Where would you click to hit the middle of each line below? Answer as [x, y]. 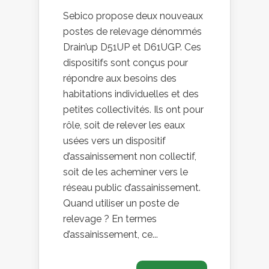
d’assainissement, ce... [110, 235]
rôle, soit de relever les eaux [124, 125]
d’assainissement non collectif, [130, 157]
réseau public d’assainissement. [132, 188]
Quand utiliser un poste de [121, 204]
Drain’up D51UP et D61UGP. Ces [132, 47]
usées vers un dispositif [114, 141]
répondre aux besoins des [120, 79]
